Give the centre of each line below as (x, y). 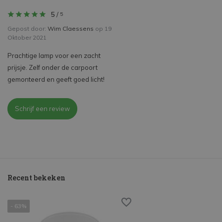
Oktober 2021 (27, 38)
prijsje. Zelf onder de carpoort (53, 68)
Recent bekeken (36, 178)
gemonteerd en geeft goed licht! (56, 80)
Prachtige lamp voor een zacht (54, 56)
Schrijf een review (42, 109)
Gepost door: (28, 29)
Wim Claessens (71, 29)
